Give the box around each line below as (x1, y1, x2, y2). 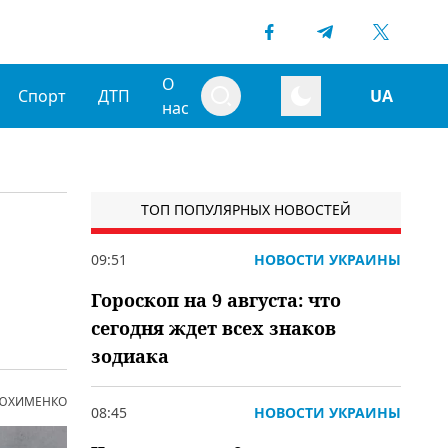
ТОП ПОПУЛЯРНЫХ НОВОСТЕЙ (141, 200, 351, 219)
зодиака (91, 344, 169, 368)
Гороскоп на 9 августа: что (91, 288, 341, 312)
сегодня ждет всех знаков (91, 316, 336, 340)
